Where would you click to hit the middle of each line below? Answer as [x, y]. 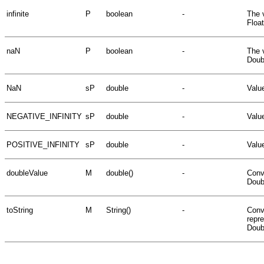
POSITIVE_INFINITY [43, 144]
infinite [18, 14]
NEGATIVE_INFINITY [44, 116]
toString [20, 210]
